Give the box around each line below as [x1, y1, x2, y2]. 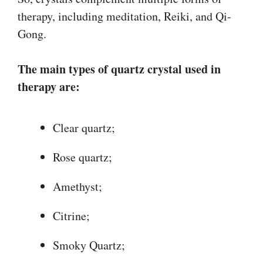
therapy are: [18, 77, 80, 95]
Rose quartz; [53, 149, 112, 165]
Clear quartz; [53, 119, 115, 136]
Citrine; [53, 207, 90, 224]
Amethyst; [53, 178, 102, 194]
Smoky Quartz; [53, 237, 125, 253]
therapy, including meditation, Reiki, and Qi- [18, 8, 231, 24]
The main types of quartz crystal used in [18, 60, 221, 77]
